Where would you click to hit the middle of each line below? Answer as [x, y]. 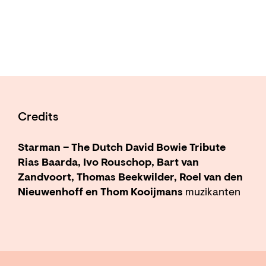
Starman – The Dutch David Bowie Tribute [122, 148]
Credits [38, 117]
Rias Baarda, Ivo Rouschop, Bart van [108, 163]
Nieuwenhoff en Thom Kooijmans [102, 193]
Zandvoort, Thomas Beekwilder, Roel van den [130, 178]
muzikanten [213, 193]
